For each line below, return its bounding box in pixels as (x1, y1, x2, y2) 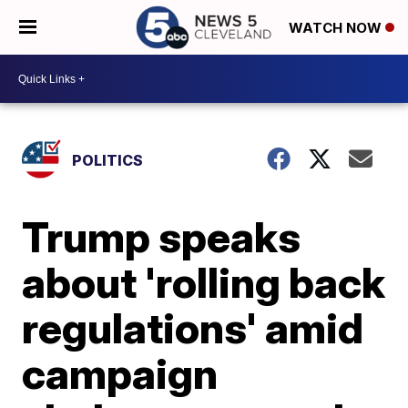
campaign (22, 348, 219, 399)
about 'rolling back (22, 257, 386, 308)
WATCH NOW (289, 19, 385, 37)
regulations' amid (22, 302, 364, 353)
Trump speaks (22, 211, 301, 262)
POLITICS (72, 151, 144, 169)
